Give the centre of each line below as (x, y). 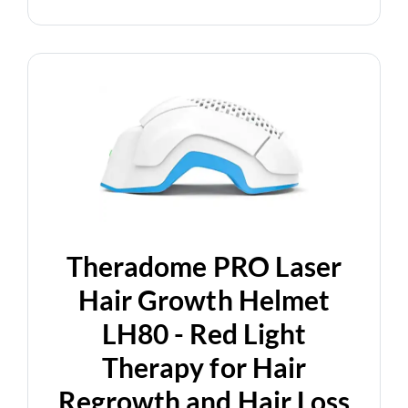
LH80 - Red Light (204, 334)
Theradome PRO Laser (204, 266)
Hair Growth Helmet (204, 300)
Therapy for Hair (204, 367)
